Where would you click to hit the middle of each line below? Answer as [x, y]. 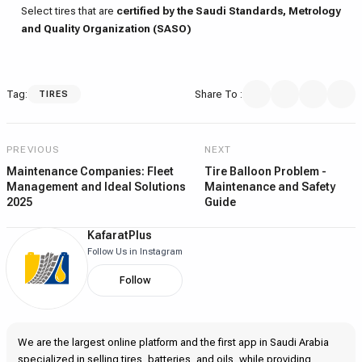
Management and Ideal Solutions [96, 186]
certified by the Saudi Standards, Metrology [228, 11]
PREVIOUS [33, 149]
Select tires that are [68, 11]
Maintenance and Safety [269, 186]
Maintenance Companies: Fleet [90, 171]
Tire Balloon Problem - [265, 171]
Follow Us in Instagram [135, 252]
